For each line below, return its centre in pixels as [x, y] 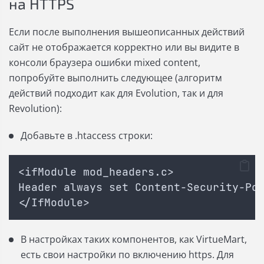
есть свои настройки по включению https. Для [127, 255]
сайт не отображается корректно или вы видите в [124, 47]
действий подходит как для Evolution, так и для [116, 93]
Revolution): [35, 109]
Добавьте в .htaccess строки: [87, 136]
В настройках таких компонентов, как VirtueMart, [134, 240]
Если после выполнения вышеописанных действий [127, 32]
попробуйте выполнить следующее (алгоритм [115, 78]
